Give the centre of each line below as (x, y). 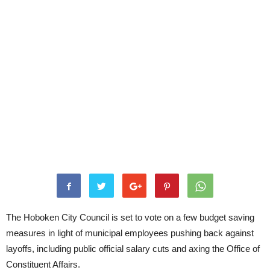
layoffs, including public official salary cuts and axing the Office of (133, 249)
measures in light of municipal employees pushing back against (130, 233)
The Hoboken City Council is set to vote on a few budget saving (130, 217)
